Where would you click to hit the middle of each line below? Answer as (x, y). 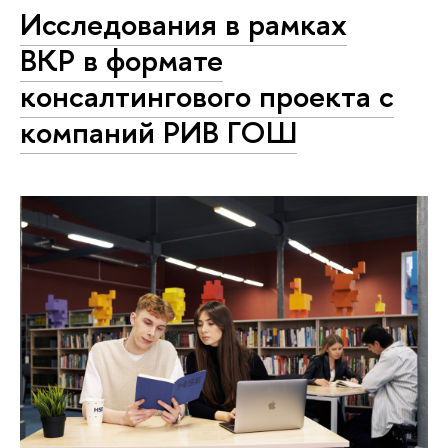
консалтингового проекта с (207, 95)
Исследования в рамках (183, 23)
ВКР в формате (121, 59)
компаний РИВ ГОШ (158, 131)
